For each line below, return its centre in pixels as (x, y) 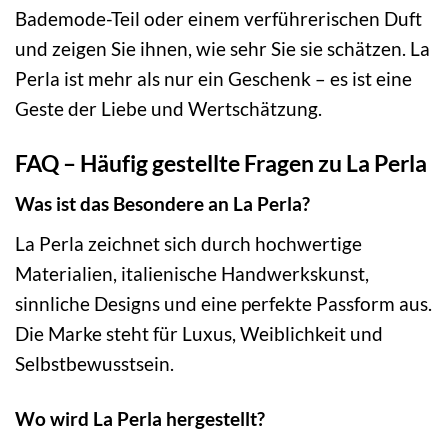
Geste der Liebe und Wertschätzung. (168, 108)
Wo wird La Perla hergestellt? (140, 418)
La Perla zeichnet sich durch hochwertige (188, 243)
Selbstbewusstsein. (94, 363)
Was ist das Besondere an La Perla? (162, 204)
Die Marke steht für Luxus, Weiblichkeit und (199, 333)
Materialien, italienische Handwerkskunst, (192, 273)
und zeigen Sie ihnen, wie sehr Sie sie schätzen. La (222, 48)
